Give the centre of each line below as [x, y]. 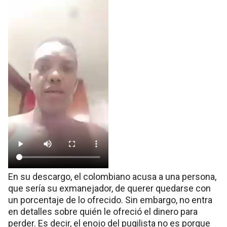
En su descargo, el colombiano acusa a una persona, [112, 177]
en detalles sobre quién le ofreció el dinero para [103, 212]
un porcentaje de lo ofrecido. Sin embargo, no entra [110, 200]
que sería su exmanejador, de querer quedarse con [109, 188]
